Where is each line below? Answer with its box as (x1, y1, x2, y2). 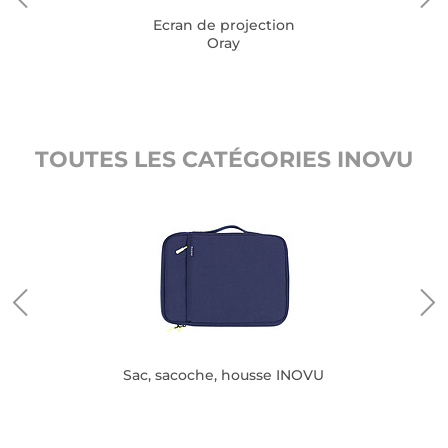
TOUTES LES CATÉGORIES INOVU (35, 146, 413, 173)
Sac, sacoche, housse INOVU (123, 366, 325, 384)
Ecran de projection (152, 16, 295, 34)
